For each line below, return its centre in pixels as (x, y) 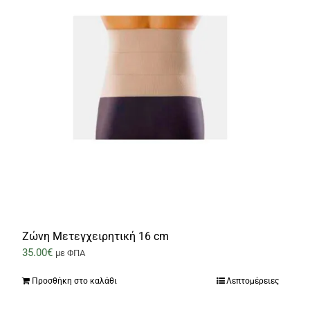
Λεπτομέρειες (252, 281)
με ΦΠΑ (70, 253)
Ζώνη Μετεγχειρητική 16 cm (95, 237)
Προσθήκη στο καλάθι (74, 281)
